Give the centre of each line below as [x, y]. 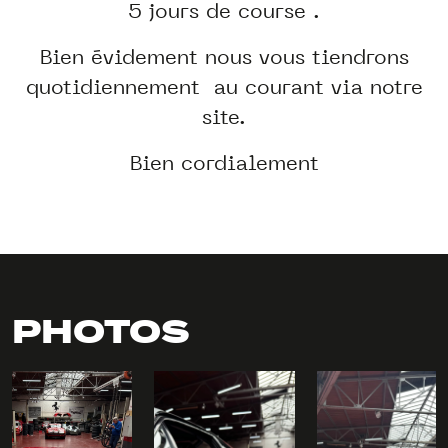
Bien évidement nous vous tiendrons [224, 57]
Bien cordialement [224, 163]
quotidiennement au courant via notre [224, 87]
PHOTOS [101, 333]
